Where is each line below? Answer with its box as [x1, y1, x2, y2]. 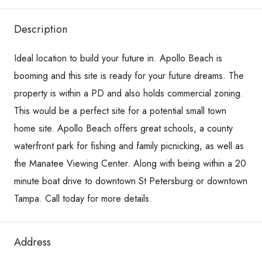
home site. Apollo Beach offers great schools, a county [14, 121, 233, 135]
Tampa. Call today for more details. [14, 191, 152, 205]
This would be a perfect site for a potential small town [14, 104, 226, 118]
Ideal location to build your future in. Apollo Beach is [14, 51, 222, 65]
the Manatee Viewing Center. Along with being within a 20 [14, 156, 246, 170]
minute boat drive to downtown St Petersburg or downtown [14, 174, 247, 188]
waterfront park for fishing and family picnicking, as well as [14, 139, 244, 153]
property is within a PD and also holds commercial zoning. [14, 86, 243, 100]
